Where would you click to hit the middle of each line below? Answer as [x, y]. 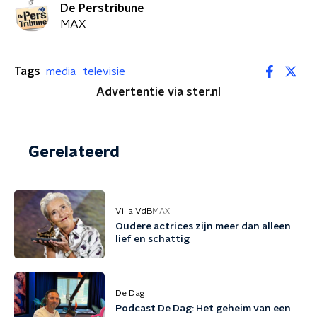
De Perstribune [102, 8]
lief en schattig [152, 239]
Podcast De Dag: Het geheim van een [203, 309]
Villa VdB [134, 211]
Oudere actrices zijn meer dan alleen [203, 226]
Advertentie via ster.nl [158, 92]
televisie [104, 71]
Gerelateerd [74, 152]
